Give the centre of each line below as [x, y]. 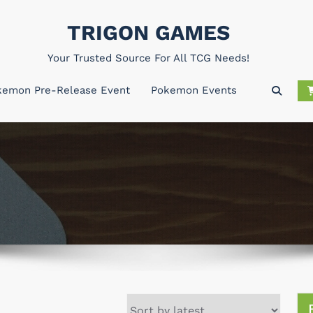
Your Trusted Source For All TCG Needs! [148, 58]
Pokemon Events [194, 90]
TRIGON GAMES [148, 32]
